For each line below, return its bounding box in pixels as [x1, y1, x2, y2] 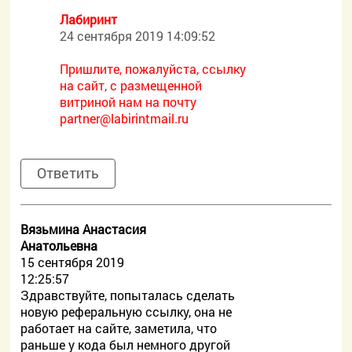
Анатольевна [20, 237, 98, 254]
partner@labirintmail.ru [60, 110, 189, 126]
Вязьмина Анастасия [20, 221, 147, 237]
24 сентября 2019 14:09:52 [60, 27, 216, 44]
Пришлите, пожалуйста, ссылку [60, 60, 247, 77]
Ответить [37, 163, 100, 182]
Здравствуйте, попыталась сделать [20, 287, 236, 303]
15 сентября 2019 [20, 254, 125, 270]
